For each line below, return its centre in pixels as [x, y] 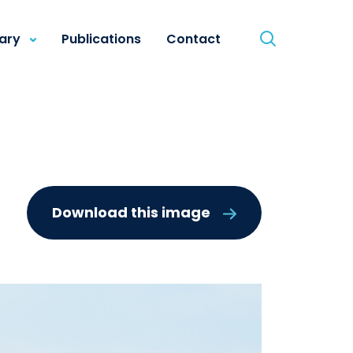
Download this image [131, 212]
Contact [193, 39]
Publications [101, 39]
